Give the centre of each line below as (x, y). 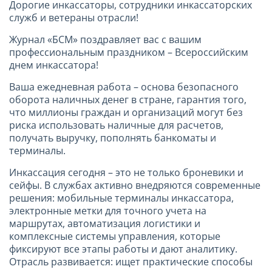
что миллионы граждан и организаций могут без (126, 112)
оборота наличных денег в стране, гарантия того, (128, 99)
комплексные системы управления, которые (115, 236)
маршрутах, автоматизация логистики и (105, 223)
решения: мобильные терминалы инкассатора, (121, 198)
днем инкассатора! (54, 65)
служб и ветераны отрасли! (74, 17)
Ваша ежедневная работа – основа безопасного (124, 87)
